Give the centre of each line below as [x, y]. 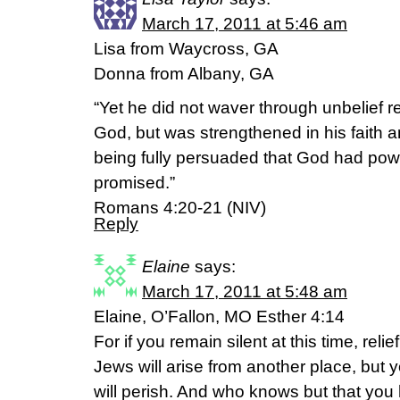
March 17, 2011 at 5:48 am [245, 292]
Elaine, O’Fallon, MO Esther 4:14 [219, 317]
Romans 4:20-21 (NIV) [180, 208]
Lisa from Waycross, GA [186, 49]
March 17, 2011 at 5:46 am [245, 24]
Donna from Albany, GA [184, 74]
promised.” [134, 183]
